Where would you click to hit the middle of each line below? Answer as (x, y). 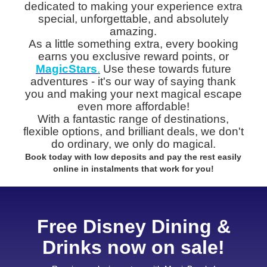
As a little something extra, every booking (133, 44)
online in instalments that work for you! (133, 168)
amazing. (133, 31)
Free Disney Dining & (133, 226)
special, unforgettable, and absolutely (133, 18)
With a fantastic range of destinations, (133, 119)
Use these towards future (165, 69)
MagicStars (66, 69)
